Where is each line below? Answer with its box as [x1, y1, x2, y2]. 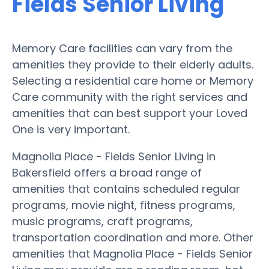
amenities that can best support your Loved [12, 105, 247, 121]
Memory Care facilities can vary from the [12, 40, 232, 56]
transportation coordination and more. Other [12, 229, 253, 245]
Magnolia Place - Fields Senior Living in [12, 148, 216, 164]
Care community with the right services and [12, 89, 247, 104]
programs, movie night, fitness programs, [12, 197, 235, 213]
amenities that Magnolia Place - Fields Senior [12, 246, 253, 261]
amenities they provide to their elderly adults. [12, 56, 253, 72]
